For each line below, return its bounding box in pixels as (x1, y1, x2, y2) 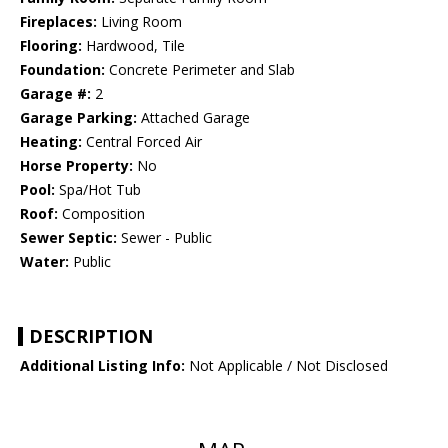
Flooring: (20, 36, 82, 56)
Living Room (97, 12, 182, 32)
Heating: (20, 132, 82, 152)
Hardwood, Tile (82, 36, 185, 56)
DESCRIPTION (29, 324, 153, 349)
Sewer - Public (117, 228, 212, 248)
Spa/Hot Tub (55, 180, 141, 200)
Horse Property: (20, 156, 133, 176)
